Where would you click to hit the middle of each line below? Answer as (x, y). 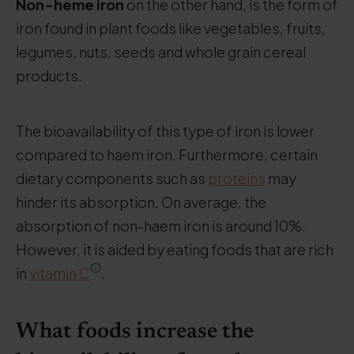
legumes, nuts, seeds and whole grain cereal (161, 52)
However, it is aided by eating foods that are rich (175, 249)
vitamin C (60, 273)
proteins (237, 178)
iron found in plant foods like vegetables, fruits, (171, 28)
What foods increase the (135, 332)
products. (49, 75)
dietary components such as (112, 178)
